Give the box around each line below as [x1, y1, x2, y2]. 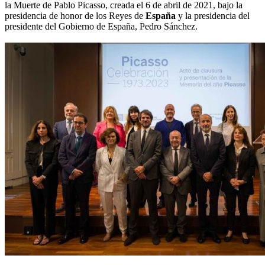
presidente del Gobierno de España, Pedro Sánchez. [5, 21, 198, 32]
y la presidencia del [176, 11, 250, 21]
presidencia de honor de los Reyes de [5, 11, 146, 21]
